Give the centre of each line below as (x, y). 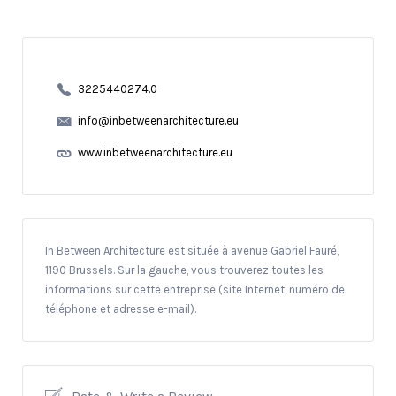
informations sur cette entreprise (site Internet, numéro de (195, 289)
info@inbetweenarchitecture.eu (158, 121)
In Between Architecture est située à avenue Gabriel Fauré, (192, 250)
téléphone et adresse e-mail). (121, 308)
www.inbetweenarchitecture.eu (155, 153)
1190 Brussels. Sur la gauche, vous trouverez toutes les (184, 270)
